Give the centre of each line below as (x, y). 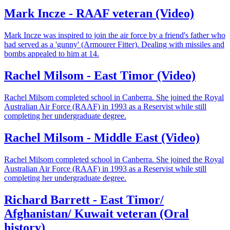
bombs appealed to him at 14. (52, 54)
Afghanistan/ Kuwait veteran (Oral (97, 213)
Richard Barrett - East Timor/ (84, 199)
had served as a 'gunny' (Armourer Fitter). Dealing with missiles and (114, 45)
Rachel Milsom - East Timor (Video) (100, 76)
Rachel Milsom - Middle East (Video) (102, 137)
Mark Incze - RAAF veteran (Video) (99, 14)
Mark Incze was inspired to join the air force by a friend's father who (115, 35)
